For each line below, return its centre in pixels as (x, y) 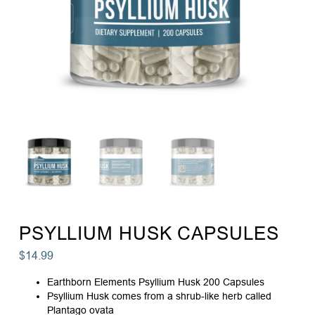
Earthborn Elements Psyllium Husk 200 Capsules (155, 282)
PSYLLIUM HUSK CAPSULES (149, 233)
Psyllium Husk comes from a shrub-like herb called (159, 296)
